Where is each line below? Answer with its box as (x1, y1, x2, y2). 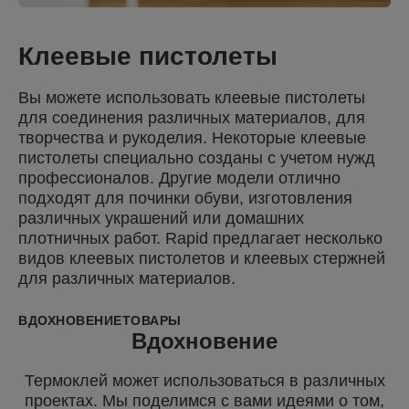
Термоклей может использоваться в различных (24, 372, 385, 391)
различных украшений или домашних (18, 209, 304, 228)
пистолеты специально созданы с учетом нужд (18, 149, 375, 168)
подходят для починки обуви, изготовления (18, 189, 352, 208)
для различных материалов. (18, 269, 236, 288)
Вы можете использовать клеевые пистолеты (18, 89, 365, 108)
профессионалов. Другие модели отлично (18, 169, 341, 188)
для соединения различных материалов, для (18, 109, 365, 128)
